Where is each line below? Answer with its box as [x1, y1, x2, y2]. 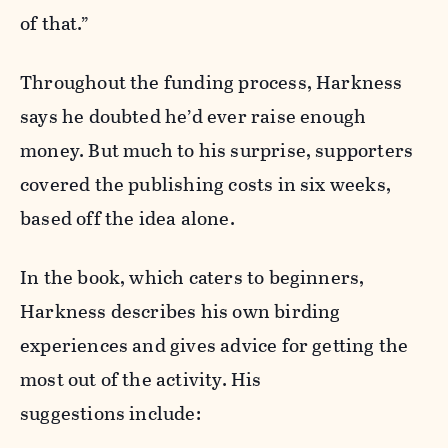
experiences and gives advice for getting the [20, 331, 409, 361]
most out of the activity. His [20, 365, 262, 395]
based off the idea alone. [20, 204, 235, 234]
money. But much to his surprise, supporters [20, 136, 414, 166]
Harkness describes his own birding [20, 297, 341, 327]
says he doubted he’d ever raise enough [20, 102, 367, 132]
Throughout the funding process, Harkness [20, 68, 403, 98]
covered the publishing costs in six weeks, [20, 170, 391, 200]
